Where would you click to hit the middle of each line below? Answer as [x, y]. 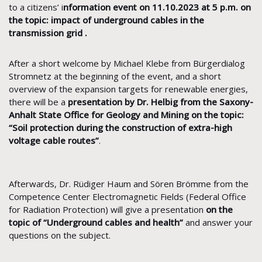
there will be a [38, 102]
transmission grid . [48, 33]
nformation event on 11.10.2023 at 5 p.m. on [157, 7]
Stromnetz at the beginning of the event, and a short [115, 76]
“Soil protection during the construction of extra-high [120, 128]
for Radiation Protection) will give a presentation [107, 210]
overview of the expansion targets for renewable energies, [128, 89]
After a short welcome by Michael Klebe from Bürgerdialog [127, 63]
